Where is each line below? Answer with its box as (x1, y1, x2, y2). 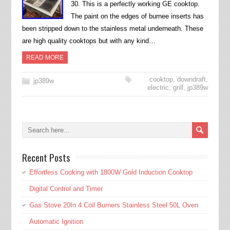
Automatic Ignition (29, 218, 83, 225)
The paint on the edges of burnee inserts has (70, 12, 204, 20)
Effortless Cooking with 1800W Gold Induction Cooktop (29, 168, 193, 176)
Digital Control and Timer (29, 185, 103, 193)
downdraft (177, 75, 206, 83)
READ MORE (26, 54, 64, 61)
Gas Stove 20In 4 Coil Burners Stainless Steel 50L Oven (29, 201, 198, 209)
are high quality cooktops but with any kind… (22, 37, 156, 45)
